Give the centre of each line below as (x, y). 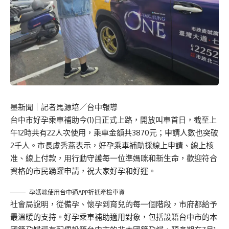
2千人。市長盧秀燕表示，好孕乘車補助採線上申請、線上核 (112, 146)
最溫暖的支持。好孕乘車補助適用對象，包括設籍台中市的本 (114, 217)
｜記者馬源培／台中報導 (75, 107)
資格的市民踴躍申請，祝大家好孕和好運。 (83, 171)
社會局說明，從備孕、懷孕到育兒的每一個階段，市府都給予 (114, 204)
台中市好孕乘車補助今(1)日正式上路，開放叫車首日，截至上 (113, 120)
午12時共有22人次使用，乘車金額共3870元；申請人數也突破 (114, 133)
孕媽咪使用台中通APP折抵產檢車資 (77, 193)
